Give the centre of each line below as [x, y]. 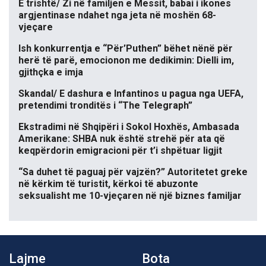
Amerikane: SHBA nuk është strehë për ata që [122, 139]
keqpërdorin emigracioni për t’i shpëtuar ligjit [120, 151]
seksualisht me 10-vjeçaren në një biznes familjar [130, 196]
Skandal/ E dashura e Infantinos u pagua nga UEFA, [131, 94]
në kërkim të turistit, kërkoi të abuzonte [108, 184]
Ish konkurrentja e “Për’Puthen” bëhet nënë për [126, 49]
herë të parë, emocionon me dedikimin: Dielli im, [126, 61]
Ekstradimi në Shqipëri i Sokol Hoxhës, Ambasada [129, 127]
